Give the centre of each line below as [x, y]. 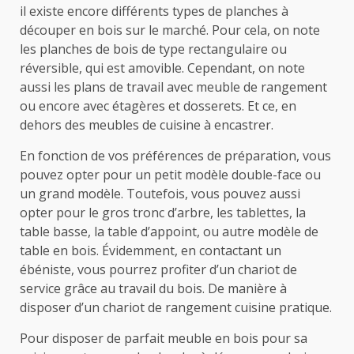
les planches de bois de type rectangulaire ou [153, 49]
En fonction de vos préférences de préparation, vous [175, 155]
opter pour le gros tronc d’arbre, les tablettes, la [163, 212]
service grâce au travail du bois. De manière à [153, 288]
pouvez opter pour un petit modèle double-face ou [170, 174]
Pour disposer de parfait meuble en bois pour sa [164, 338]
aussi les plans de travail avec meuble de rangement [173, 87]
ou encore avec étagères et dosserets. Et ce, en [158, 105]
